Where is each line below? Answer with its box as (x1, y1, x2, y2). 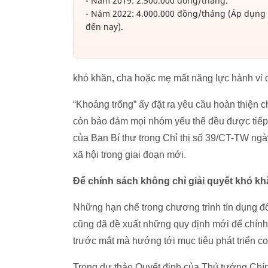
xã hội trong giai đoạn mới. (73, 150, 186, 160)
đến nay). (86, 21, 123, 33)
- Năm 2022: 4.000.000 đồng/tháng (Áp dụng (86, 8, 266, 20)
